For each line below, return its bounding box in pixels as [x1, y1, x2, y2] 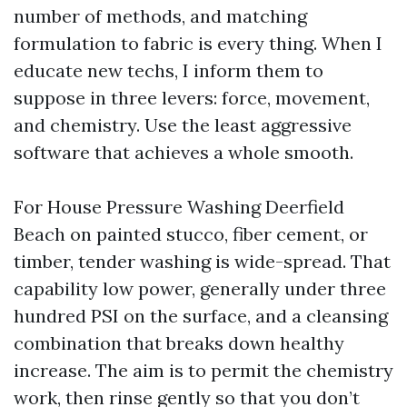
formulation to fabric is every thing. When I [14, 32, 382, 55]
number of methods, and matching [14, 5, 307, 27]
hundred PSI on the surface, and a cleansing [14, 304, 388, 327]
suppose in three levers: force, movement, [14, 86, 370, 109]
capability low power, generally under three [14, 277, 386, 300]
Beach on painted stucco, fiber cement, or [14, 223, 368, 245]
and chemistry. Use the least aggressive [14, 114, 352, 136]
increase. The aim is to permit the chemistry [14, 359, 393, 382]
